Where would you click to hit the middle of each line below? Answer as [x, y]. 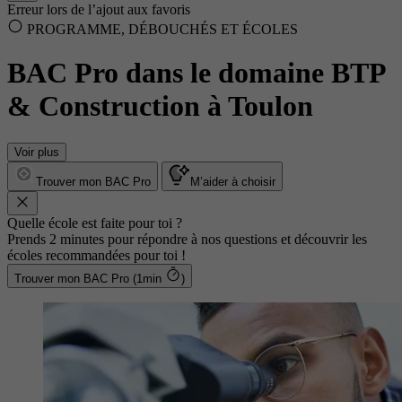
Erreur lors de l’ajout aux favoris [99, 9]
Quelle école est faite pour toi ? [95, 223]
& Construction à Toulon [160, 106]
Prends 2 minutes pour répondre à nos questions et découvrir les [187, 239]
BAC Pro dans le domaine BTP [196, 73]
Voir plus [37, 152]
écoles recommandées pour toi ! [96, 255]
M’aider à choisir [233, 181]
